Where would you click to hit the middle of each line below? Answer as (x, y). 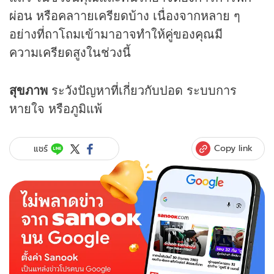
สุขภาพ (30, 90)
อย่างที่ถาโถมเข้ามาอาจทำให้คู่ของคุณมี (116, 34)
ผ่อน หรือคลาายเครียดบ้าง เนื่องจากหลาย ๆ (125, 15)
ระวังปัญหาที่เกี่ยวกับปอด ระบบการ (144, 90)
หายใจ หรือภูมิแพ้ (56, 108)
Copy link (233, 148)
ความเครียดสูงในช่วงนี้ (70, 52)
